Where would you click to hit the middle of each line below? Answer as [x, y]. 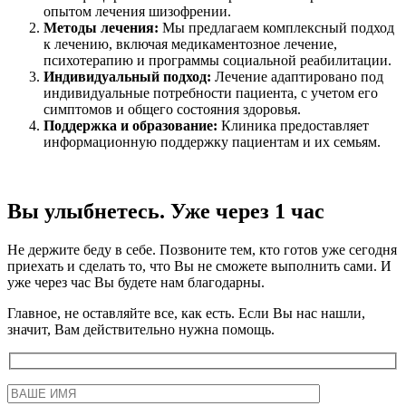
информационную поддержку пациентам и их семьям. [212, 142]
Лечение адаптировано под [297, 77]
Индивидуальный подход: [127, 77]
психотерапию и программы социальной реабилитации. [217, 61]
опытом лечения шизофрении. [137, 12]
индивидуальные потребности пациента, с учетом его [211, 93]
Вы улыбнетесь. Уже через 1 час [166, 211]
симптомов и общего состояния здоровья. [172, 110]
